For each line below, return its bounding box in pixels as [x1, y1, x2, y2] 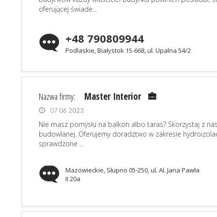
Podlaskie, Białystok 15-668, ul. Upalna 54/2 [65, 46, 191, 55]
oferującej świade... [39, 4, 97, 14]
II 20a [65, 174, 80, 183]
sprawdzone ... [39, 139, 84, 148]
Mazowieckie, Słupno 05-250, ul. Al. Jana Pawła [65, 166, 200, 174]
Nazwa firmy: [39, 90, 77, 103]
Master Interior [84, 90, 141, 103]
